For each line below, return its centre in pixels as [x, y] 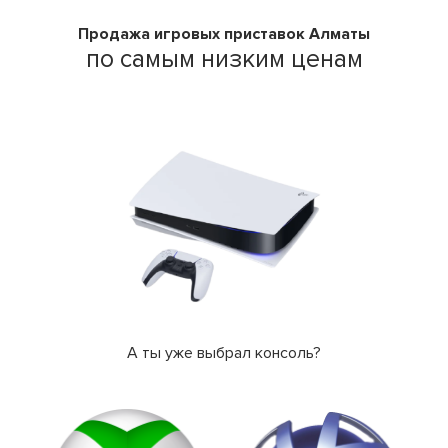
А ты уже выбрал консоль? [224, 353]
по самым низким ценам [224, 59]
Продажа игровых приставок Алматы [224, 34]
